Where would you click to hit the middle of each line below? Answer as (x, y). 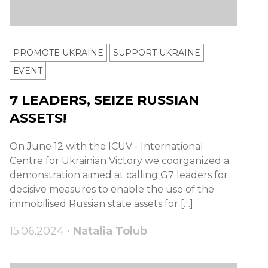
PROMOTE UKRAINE (58, 53)
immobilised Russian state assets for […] (101, 204)
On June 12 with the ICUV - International (106, 147)
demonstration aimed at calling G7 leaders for (119, 175)
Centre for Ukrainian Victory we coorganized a (119, 161)
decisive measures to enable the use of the (112, 190)
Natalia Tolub (110, 231)
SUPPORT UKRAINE (157, 53)
